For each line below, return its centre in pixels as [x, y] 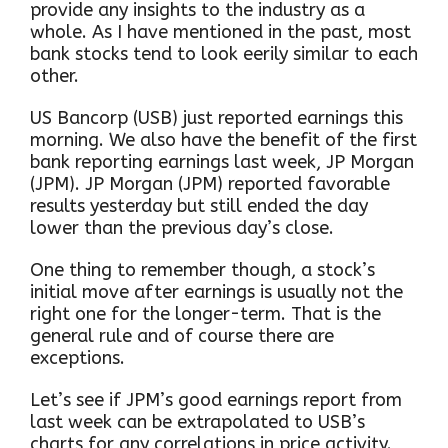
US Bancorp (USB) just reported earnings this [216, 118]
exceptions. [77, 358]
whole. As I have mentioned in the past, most [220, 32]
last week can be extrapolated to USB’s [197, 422]
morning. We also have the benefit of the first [223, 140]
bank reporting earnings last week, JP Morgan [222, 162]
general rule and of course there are [182, 336]
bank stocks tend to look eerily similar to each [224, 54]
